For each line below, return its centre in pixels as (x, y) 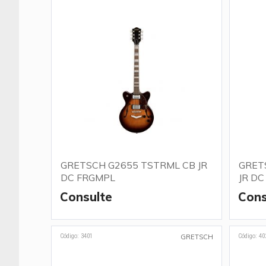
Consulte (86, 197)
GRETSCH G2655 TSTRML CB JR (134, 165)
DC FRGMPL (88, 178)
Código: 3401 (76, 236)
